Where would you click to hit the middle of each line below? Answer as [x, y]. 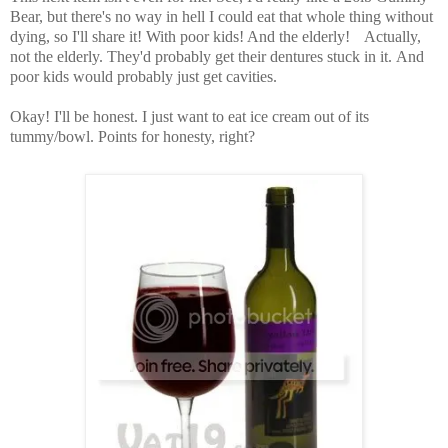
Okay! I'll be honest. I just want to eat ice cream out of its [189, 116]
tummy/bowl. [54, 136]
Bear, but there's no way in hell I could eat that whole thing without [221, 16]
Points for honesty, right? [176, 136]
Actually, [392, 36]
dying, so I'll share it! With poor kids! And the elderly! [187, 36]
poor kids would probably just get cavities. [145, 76]
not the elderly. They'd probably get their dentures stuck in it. [203, 56]
